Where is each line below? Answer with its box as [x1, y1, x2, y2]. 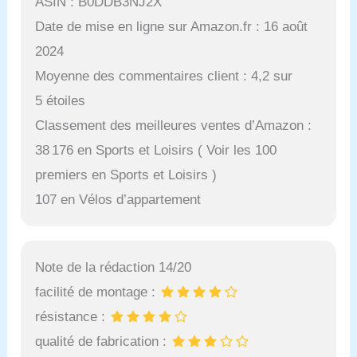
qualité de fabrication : [35, 334, 171, 350]
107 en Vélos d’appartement [35, 192, 202, 208]
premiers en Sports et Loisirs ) [35, 167, 218, 183]
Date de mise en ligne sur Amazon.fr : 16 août [35, 19, 308, 35]
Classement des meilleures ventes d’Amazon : [35, 118, 312, 134]
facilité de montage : [35, 284, 160, 300]
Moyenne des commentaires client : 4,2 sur [35, 69, 293, 84]
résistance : [35, 309, 110, 325]
